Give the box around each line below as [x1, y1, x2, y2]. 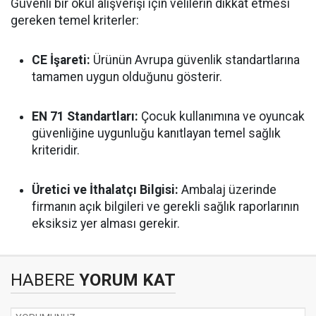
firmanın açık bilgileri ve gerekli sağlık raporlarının [32, 200, 299, 214]
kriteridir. [32, 143, 80, 157]
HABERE [11, 270, 75, 290]
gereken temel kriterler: [11, 13, 139, 28]
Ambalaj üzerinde [178, 183, 276, 197]
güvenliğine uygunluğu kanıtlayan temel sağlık [32, 126, 281, 140]
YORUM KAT [75, 270, 176, 290]
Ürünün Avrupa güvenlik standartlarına [90, 53, 300, 67]
